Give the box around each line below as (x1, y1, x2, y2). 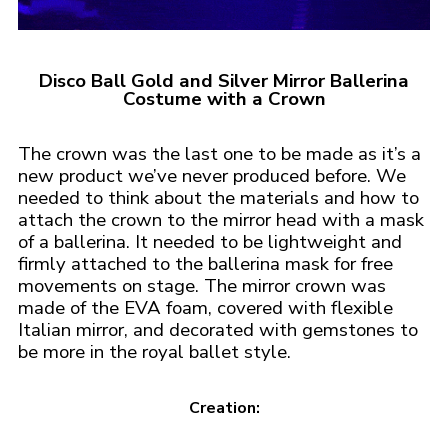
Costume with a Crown (122, 86, 326, 113)
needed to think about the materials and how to (18, 185, 419, 212)
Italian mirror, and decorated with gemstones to (18, 317, 418, 344)
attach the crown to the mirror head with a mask (18, 207, 424, 234)
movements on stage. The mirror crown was (18, 273, 386, 300)
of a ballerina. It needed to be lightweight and (18, 229, 402, 256)
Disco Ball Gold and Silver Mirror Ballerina (39, 68, 409, 95)
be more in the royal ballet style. (18, 339, 296, 366)
